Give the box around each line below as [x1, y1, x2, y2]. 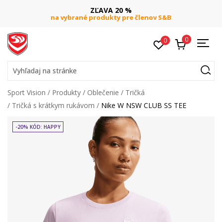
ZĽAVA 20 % [90, 5, 132, 15]
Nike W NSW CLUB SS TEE [101, 101, 186, 110]
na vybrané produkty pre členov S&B [51, 13, 171, 22]
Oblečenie [87, 88, 119, 97]
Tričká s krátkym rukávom [12, 101, 95, 110]
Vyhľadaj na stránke [13, 66, 77, 75]
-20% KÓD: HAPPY [15, 123, 60, 130]
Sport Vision [7, 88, 46, 97]
